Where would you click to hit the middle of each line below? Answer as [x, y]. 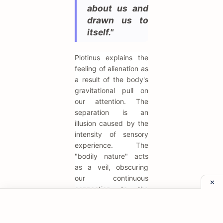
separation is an [111, 112]
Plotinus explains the [111, 58]
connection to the [111, 189]
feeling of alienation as [111, 69]
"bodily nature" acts [111, 156]
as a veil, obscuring [111, 167]
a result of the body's [111, 80]
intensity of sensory [111, 134]
